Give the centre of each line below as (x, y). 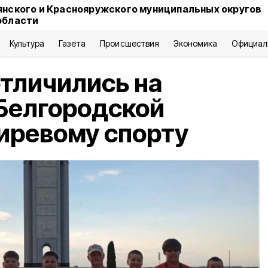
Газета (72, 43)
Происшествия (130, 43)
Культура (27, 43)
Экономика (195, 43)
